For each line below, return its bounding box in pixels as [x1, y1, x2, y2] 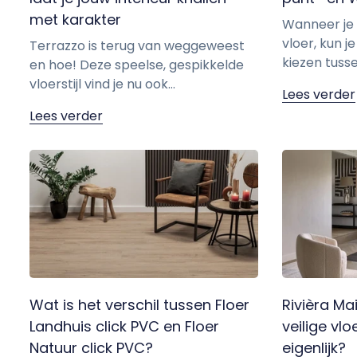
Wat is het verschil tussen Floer [29, 294, 249, 315]
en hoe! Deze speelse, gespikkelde [29, 55, 244, 74]
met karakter [29, 9, 121, 29]
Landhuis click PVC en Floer [29, 316, 219, 336]
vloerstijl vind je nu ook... [29, 74, 175, 93]
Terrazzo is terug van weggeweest [29, 36, 245, 55]
